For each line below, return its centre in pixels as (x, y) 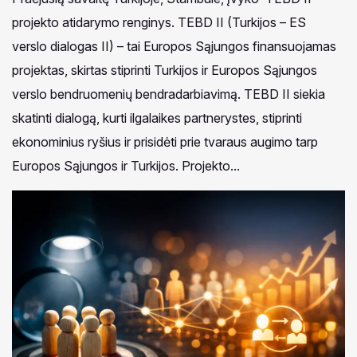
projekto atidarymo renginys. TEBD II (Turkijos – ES (161, 22)
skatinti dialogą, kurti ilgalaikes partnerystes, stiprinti (157, 118)
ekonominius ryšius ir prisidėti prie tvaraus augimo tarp (165, 141)
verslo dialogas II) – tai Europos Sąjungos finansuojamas (174, 46)
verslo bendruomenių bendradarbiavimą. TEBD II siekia (169, 94)
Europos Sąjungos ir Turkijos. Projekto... (126, 165)
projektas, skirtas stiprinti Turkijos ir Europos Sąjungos (165, 70)
